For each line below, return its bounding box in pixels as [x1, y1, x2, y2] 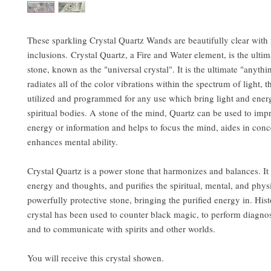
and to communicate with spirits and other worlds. [27, 223, 215, 235]
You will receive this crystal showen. [27, 252, 164, 264]
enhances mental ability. [27, 135, 118, 148]
